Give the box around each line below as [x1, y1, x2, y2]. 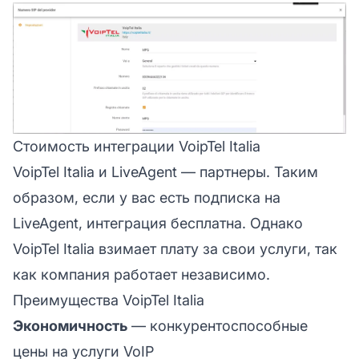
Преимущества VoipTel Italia [13, 291, 204, 309]
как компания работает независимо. [13, 265, 270, 283]
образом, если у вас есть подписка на [13, 188, 280, 206]
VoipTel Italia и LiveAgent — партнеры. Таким [13, 163, 318, 180]
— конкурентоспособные [127, 317, 308, 334]
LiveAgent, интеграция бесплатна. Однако [13, 214, 303, 232]
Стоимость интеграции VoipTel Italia [13, 137, 260, 155]
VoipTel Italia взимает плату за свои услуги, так [13, 240, 337, 257]
